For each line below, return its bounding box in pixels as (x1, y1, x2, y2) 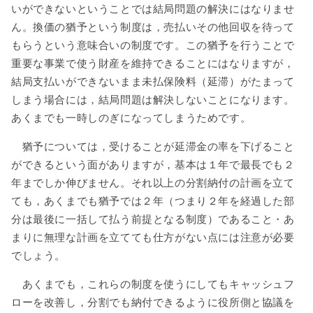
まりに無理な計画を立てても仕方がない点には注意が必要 (11, 231, 295, 243)
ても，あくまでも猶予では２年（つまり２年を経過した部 (11, 195, 295, 207)
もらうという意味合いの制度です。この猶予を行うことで (11, 40, 295, 52)
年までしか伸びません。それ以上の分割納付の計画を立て (11, 177, 295, 189)
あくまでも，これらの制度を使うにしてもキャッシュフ (11, 278, 295, 290)
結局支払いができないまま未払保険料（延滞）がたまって (11, 76, 295, 88)
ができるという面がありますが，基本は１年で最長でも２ (11, 159, 295, 170)
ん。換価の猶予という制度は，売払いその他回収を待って (11, 22, 295, 34)
